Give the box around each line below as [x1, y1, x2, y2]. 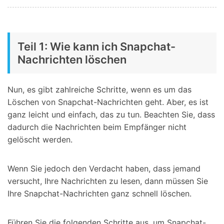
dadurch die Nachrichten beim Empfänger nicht [7, 122, 186, 132]
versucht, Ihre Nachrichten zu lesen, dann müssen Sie [7, 176, 208, 186]
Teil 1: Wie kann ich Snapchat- [17, 40, 175, 53]
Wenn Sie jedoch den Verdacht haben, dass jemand [7, 163, 200, 174]
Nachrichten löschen [17, 53, 126, 66]
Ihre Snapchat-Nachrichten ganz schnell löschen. [7, 188, 191, 199]
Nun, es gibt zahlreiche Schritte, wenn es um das [7, 84, 191, 95]
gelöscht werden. [7, 134, 72, 145]
